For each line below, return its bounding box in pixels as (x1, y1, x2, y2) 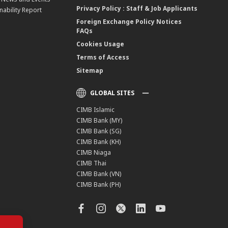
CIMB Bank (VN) (76, 169, 122, 179)
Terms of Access (76, 53, 130, 62)
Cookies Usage (76, 40, 125, 49)
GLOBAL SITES (90, 89, 135, 98)
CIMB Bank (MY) (76, 116, 123, 125)
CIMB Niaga (76, 148, 111, 157)
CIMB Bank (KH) (76, 137, 121, 147)
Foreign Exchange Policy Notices (76, 17, 182, 26)
